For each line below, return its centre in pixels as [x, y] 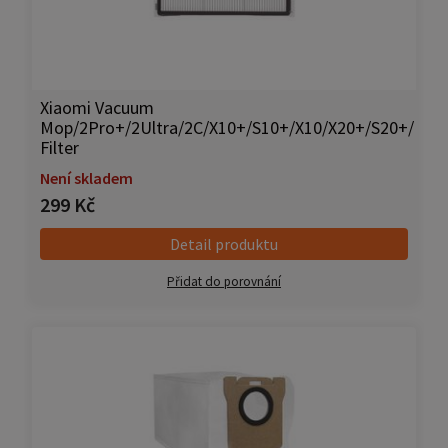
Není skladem [86, 178]
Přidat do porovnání [224, 282]
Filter [59, 148]
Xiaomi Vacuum [97, 108]
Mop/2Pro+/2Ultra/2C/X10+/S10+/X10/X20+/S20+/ [227, 128]
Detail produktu [224, 244]
